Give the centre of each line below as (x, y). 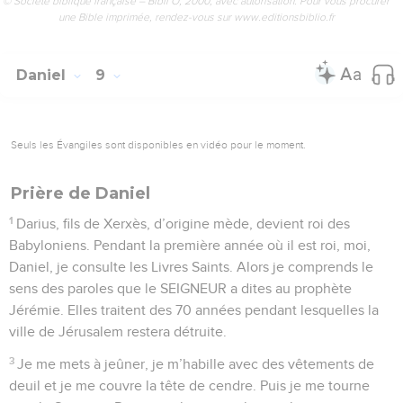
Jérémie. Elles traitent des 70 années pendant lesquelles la (194, 310)
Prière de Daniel (81, 193)
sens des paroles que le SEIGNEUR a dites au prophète (180, 288)
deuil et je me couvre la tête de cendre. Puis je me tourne (189, 385)
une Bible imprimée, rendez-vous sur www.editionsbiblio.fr (196, 17)
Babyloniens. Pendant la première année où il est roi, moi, (190, 245)
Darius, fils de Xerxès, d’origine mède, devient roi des (184, 224)
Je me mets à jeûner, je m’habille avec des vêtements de (196, 364)
